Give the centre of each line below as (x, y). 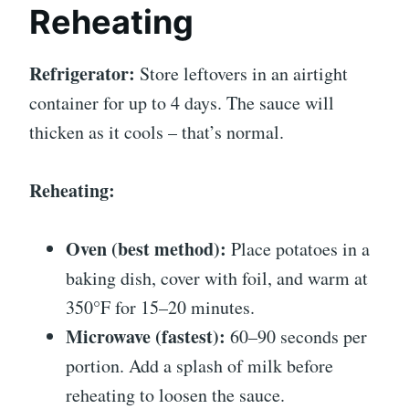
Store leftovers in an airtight (241, 73)
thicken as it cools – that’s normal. (157, 131)
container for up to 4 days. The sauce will (182, 102)
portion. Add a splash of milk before (199, 365)
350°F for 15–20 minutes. (160, 307)
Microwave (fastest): (146, 336)
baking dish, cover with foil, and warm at (217, 278)
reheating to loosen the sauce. (175, 394)
